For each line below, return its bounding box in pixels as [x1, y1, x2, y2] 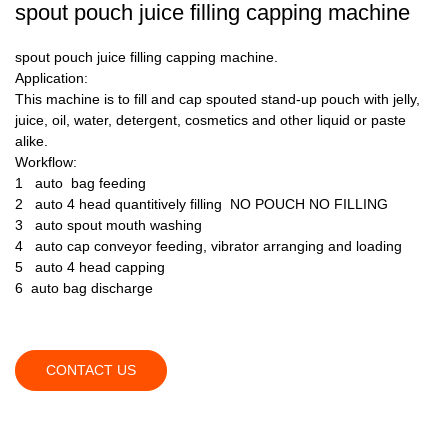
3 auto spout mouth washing [15, 216, 202, 233]
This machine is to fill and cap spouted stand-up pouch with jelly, [15, 90, 420, 107]
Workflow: [15, 153, 77, 170]
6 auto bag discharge [15, 279, 153, 296]
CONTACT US [46, 361, 136, 378]
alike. [15, 132, 48, 149]
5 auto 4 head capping [15, 258, 165, 275]
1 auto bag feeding [15, 174, 146, 191]
